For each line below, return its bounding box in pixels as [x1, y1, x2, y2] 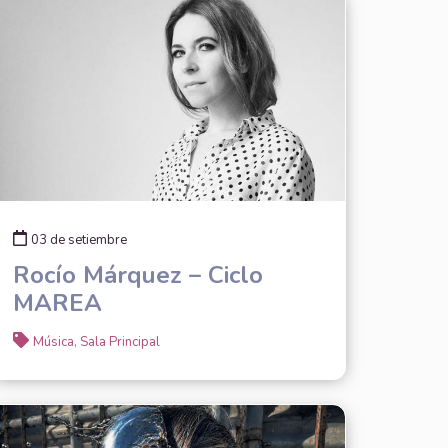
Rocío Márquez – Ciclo [12, 258, 263, 291]
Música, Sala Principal [32, 332, 160, 351]
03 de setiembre [30, 230, 127, 249]
